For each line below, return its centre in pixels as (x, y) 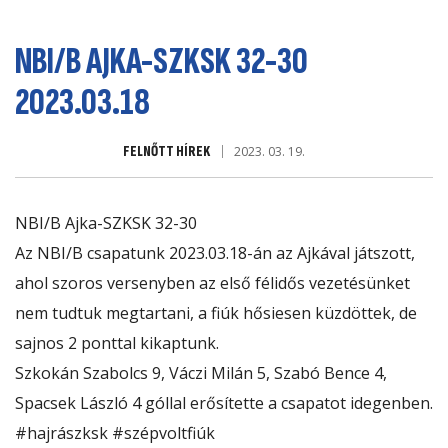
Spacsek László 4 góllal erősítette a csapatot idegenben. (224, 403)
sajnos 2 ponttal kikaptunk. (117, 343)
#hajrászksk (61, 433)
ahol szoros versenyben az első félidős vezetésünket (212, 283)
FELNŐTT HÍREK (166, 152)
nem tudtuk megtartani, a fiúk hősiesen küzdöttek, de (216, 313)
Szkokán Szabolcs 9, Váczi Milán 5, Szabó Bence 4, (201, 373)
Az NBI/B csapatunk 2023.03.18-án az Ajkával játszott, (215, 253)
